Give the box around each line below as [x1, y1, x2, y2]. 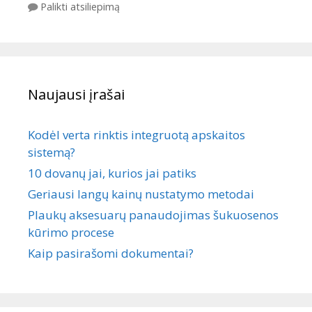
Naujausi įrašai [28, 85, 125, 104]
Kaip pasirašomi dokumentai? [28, 245, 194, 262]
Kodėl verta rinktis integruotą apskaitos [28, 127, 245, 143]
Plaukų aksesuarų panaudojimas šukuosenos [28, 207, 279, 224]
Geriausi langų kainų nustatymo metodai [28, 186, 254, 203]
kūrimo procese [28, 224, 114, 241]
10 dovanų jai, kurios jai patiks [28, 165, 196, 182]
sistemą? [28, 144, 75, 161]
